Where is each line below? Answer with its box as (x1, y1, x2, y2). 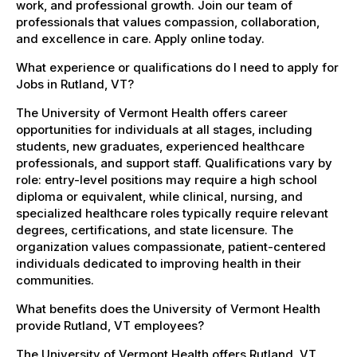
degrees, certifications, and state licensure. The (16, 222, 293, 237)
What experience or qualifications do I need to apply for (16, 59, 339, 75)
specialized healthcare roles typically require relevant (16, 205, 328, 221)
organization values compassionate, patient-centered (16, 238, 326, 254)
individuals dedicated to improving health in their (16, 255, 301, 271)
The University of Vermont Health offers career (16, 104, 288, 120)
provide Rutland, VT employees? (16, 317, 204, 333)
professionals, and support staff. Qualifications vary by (16, 155, 332, 171)
